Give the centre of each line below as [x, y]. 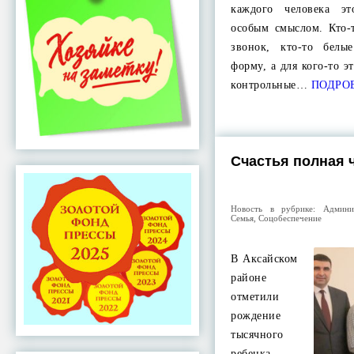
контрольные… [269, 85]
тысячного [257, 335]
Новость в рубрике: [277, 208]
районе [249, 278]
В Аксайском [264, 259]
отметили [255, 297]
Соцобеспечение [290, 218]
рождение [256, 316]
